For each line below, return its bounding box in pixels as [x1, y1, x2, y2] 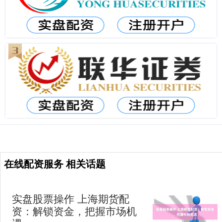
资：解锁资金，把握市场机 [11, 203, 137, 218]
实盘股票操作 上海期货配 [11, 191, 129, 206]
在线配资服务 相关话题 [4, 157, 106, 170]
